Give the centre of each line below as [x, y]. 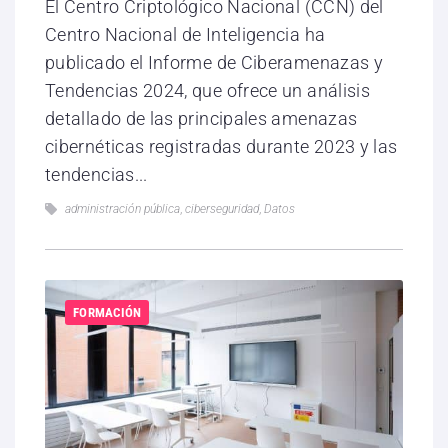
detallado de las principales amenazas [201, 119]
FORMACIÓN [107, 313]
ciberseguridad [222, 209]
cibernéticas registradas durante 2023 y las [221, 147]
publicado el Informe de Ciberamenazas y [214, 63]
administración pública [122, 209]
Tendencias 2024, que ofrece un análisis [208, 91]
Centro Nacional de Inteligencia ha [185, 35]
